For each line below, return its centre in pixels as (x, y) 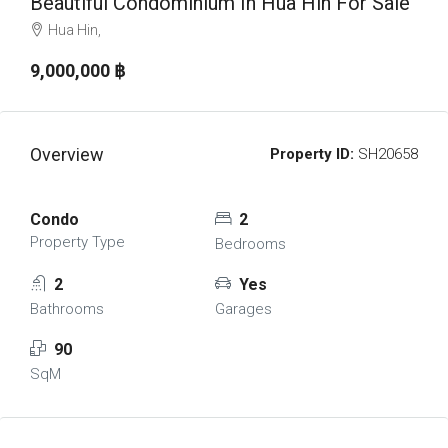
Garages (243, 309)
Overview (67, 154)
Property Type (77, 242)
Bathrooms (67, 309)
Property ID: (312, 154)
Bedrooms (250, 244)
